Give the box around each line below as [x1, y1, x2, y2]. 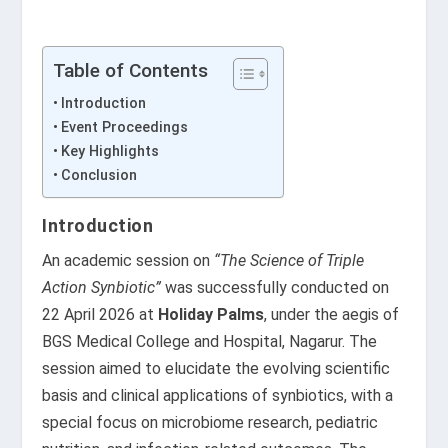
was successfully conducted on [161, 278, 390, 297]
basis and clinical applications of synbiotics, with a [42, 386, 394, 405]
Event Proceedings [61, 119, 189, 136]
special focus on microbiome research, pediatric [42, 413, 379, 432]
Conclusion [61, 167, 138, 184]
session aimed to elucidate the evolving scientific [42, 359, 391, 378]
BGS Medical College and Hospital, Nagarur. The [42, 332, 378, 351]
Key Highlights [61, 143, 160, 160]
